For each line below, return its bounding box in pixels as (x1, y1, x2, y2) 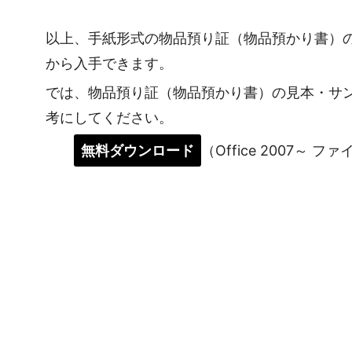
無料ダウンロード (81, 141, 195, 159)
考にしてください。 (46, 109, 174, 126)
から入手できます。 (46, 54, 174, 71)
